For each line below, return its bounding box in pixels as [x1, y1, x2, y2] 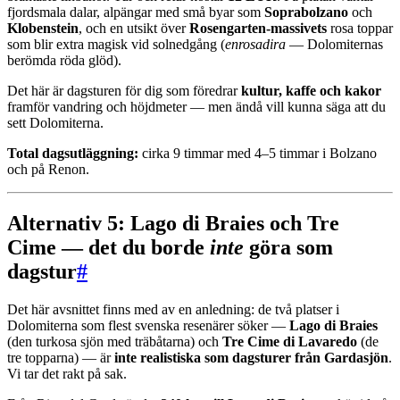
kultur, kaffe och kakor [241, 82, 381, 98]
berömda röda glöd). [7, 52, 121, 68]
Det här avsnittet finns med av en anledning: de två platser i [7, 301, 339, 317]
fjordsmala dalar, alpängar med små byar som [7, 4, 264, 20]
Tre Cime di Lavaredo [222, 333, 357, 349]
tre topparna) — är [7, 349, 114, 365]
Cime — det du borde [7, 235, 210, 259]
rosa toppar [327, 20, 393, 36]
